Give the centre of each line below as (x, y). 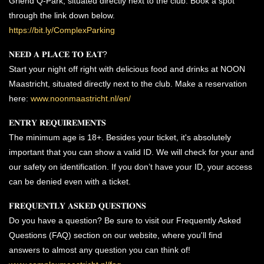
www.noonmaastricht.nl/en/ (81, 98)
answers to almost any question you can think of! (100, 250)
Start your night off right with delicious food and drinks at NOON (127, 69)
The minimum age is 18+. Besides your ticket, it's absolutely (120, 137)
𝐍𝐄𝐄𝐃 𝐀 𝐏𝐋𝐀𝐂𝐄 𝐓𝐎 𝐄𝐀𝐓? (58, 54)
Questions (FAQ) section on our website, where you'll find (115, 235)
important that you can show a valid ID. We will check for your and (131, 152)
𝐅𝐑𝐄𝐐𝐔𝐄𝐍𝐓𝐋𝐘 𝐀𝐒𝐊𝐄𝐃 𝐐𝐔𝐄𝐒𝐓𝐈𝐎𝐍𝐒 (77, 206)
